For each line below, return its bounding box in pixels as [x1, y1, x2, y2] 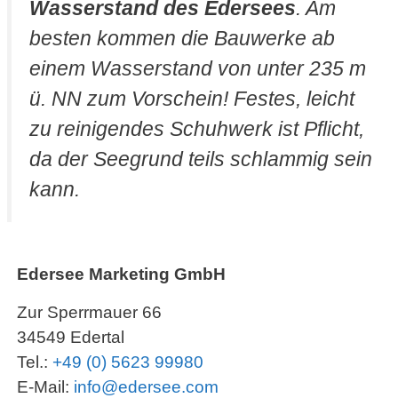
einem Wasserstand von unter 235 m [29, 56, 366, 80]
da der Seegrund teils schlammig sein [29, 147, 372, 171]
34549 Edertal [17, 328, 124, 347]
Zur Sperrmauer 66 [17, 303, 162, 322]
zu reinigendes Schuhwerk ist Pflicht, [29, 116, 364, 140]
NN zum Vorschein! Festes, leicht [46, 86, 354, 110]
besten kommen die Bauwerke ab [29, 26, 335, 50]
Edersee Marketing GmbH [17, 264, 226, 283]
